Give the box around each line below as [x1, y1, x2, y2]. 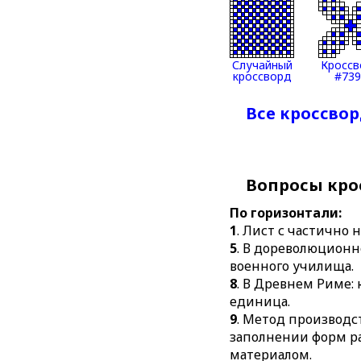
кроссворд [232, 68, 292, 84]
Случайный [231, 57, 293, 73]
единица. [230, 293, 291, 310]
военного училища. [230, 257, 355, 275]
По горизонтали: [230, 204, 342, 222]
